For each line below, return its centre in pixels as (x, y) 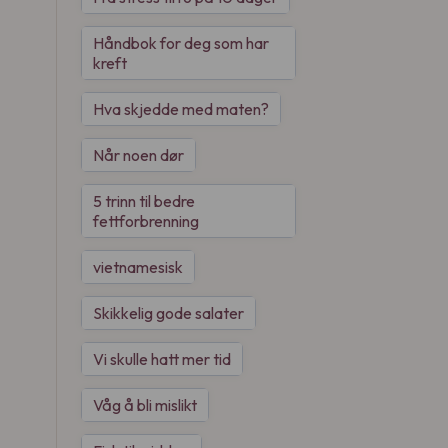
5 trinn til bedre (144, 201)
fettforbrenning (146, 221)
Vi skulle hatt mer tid (162, 359)
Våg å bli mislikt (145, 405)
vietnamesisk (138, 267)
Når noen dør (138, 155)
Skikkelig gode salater (168, 313)
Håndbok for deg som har (181, 43)
